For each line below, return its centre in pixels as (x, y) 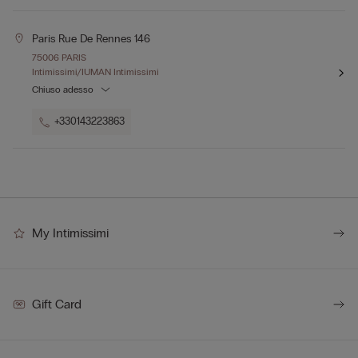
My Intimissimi (70, 233)
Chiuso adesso (63, 89)
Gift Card (57, 304)
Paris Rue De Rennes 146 (91, 39)
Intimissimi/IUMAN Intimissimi (95, 72)
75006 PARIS (59, 58)
